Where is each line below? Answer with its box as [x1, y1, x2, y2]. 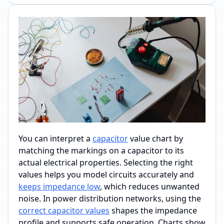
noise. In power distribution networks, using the [18, 192, 201, 204]
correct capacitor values [18, 204, 109, 216]
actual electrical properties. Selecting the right [18, 156, 193, 168]
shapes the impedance [109, 204, 197, 216]
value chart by [128, 132, 183, 144]
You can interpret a [18, 132, 92, 144]
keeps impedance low [18, 180, 100, 192]
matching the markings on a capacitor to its [18, 144, 184, 156]
